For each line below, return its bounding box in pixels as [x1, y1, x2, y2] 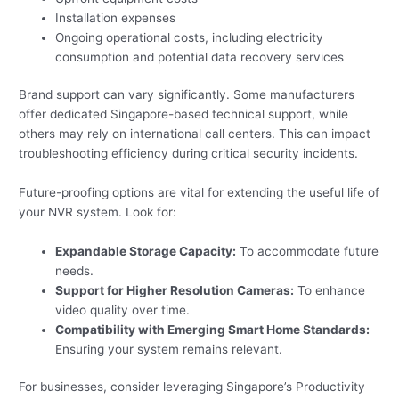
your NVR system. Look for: [19, 205, 177, 220]
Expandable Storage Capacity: [55, 243, 237, 258]
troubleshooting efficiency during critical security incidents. [19, 146, 359, 161]
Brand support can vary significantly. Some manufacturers [19, 87, 355, 102]
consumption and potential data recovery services [55, 49, 345, 64]
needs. [55, 263, 94, 278]
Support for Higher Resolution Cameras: [55, 282, 295, 297]
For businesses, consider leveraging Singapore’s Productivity [19, 379, 366, 395]
